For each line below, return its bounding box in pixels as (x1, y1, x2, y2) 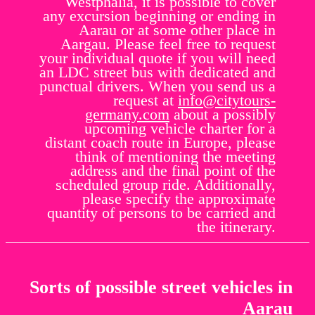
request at (113, 91, 178, 109)
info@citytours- (178, 91, 276, 109)
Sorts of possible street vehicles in (30, 277, 292, 298)
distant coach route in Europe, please (45, 133, 276, 151)
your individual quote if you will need (39, 49, 276, 67)
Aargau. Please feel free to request (60, 34, 276, 53)
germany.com (85, 105, 169, 123)
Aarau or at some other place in (79, 20, 276, 39)
